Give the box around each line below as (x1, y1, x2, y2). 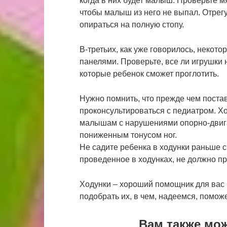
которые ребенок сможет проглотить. (80, 69, 219, 78)
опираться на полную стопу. (80, 20, 184, 29)
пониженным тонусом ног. (80, 131, 177, 139)
